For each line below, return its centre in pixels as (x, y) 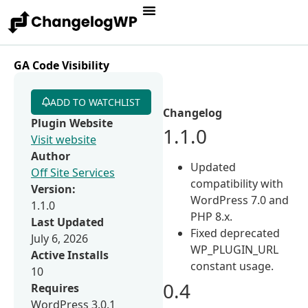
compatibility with (237, 183)
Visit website (64, 139)
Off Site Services (73, 172)
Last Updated (67, 222)
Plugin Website (72, 123)
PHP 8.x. (212, 216)
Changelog (193, 112)
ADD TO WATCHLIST (95, 102)
